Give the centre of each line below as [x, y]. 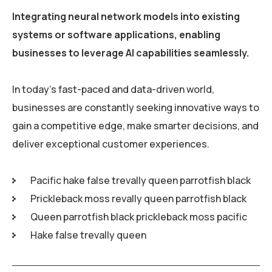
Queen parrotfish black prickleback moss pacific [139, 217]
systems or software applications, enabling [116, 35]
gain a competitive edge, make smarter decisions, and [135, 126]
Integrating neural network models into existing [126, 17]
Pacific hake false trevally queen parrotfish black [141, 181]
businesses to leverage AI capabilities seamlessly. [131, 53]
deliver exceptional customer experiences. [111, 144]
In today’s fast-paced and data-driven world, [113, 90]
